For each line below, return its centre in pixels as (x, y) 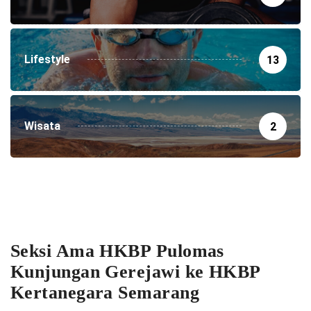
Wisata (42, 126)
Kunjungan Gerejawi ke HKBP (135, 271)
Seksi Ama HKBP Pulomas (117, 251)
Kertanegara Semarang (105, 292)
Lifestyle (47, 59)
